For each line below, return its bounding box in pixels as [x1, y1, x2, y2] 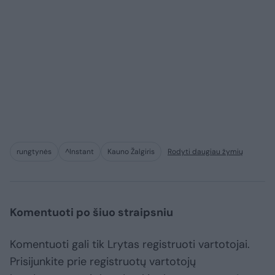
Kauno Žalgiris [107, 146, 155, 157]
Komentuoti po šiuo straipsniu [10, 204, 173, 220]
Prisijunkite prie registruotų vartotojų [10, 254, 196, 269]
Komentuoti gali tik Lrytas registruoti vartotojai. [10, 236, 250, 252]
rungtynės [17, 146, 52, 157]
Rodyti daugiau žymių [168, 146, 243, 157]
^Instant [65, 146, 94, 157]
